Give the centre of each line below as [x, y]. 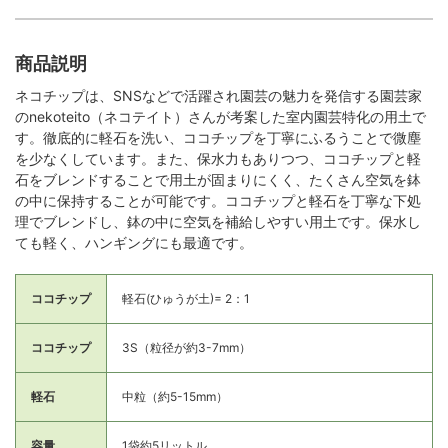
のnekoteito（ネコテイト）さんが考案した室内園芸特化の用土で [220, 116]
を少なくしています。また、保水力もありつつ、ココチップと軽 [218, 158]
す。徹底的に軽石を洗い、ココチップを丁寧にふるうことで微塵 [218, 137]
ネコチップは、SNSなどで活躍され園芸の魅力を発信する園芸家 [218, 95]
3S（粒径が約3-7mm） [186, 347]
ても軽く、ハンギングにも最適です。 [134, 242]
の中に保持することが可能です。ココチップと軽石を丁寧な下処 [218, 200]
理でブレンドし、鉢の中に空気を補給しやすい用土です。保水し [218, 221]
